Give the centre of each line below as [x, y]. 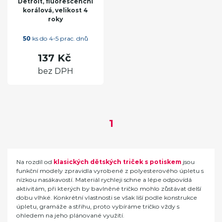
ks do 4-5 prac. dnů [59, 38]
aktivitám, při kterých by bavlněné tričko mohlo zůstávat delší [109, 188]
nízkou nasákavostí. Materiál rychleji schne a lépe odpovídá [104, 179]
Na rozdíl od [35, 162]
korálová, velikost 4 [55, 10]
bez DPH [55, 71]
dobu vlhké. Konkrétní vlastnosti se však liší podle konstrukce [107, 197]
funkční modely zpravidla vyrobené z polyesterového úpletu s [110, 170]
